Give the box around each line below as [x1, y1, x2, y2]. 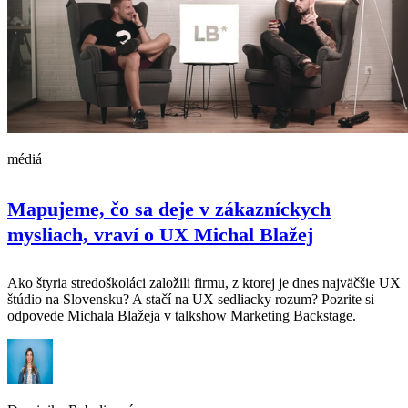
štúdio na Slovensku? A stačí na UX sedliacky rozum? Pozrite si [7, 291, 374, 307]
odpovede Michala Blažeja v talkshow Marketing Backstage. [7, 307, 356, 323]
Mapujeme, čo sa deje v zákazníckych [7, 198, 331, 221]
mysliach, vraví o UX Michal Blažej [7, 223, 313, 247]
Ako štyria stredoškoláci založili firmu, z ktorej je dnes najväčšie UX [7, 274, 401, 291]
